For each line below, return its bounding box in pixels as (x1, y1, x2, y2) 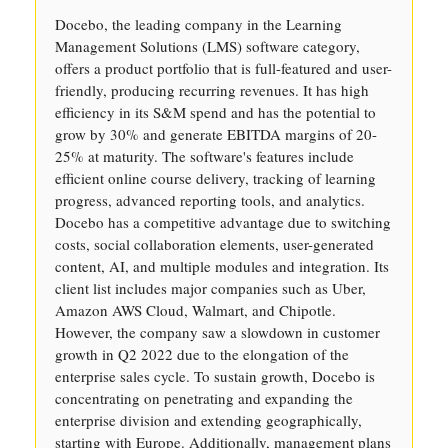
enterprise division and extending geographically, (55, 410, 362, 430)
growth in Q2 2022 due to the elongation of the (55, 344, 349, 364)
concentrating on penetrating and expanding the (55, 388, 353, 408)
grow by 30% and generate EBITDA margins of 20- (55, 124, 377, 144)
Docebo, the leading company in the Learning (55, 14, 342, 34)
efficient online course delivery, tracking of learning (55, 168, 376, 188)
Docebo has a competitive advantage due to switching (55, 212, 391, 232)
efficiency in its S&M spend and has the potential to (55, 102, 376, 122)
